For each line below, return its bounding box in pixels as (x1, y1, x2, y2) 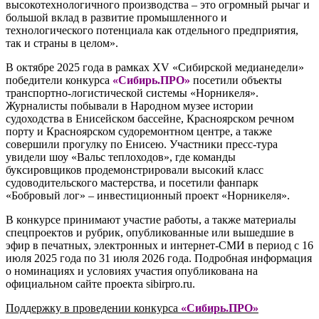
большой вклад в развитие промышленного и (6, 11, 227, 23)
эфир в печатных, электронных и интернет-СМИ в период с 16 (6, 239, 313, 251)
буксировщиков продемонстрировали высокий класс (6, 163, 263, 176)
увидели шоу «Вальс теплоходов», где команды (6, 150, 236, 163)
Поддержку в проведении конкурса (6, 301, 181, 314)
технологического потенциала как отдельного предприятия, (6, 23, 298, 36)
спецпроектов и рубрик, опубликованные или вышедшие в (6, 226, 294, 239)
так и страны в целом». (6, 36, 118, 49)
